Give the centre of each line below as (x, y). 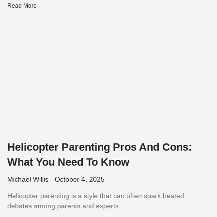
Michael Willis (29, 179)
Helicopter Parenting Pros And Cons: (100, 147)
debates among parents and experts (63, 206)
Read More (22, 6)
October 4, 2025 (79, 179)
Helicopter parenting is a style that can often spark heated (96, 196)
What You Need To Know (68, 162)
